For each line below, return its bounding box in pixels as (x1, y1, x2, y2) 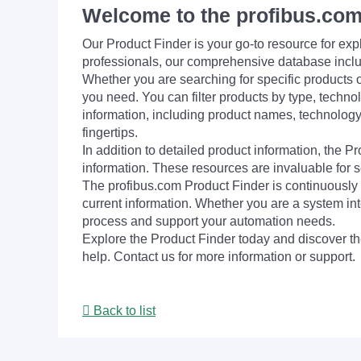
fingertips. (82, 126, 138, 139)
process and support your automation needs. (82, 214, 335, 228)
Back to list (90, 304, 156, 317)
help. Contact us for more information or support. (82, 250, 355, 263)
